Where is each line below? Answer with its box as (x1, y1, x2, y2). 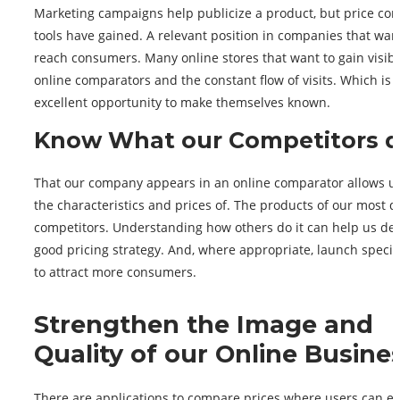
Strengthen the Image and (34, 310, 373, 340)
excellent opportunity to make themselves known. (34, 94, 330, 112)
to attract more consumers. (34, 263, 196, 281)
